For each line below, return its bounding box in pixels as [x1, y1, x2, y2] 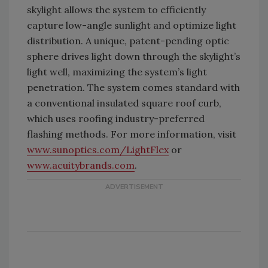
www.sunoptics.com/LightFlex [27, 144, 169, 156]
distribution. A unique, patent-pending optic [27, 35, 229, 47]
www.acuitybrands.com [27, 159, 135, 172]
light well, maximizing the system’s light [27, 66, 207, 78]
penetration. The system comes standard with [27, 81, 240, 94]
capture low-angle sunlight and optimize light [27, 19, 236, 32]
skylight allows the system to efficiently [27, 4, 206, 16]
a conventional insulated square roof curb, [27, 97, 221, 109]
